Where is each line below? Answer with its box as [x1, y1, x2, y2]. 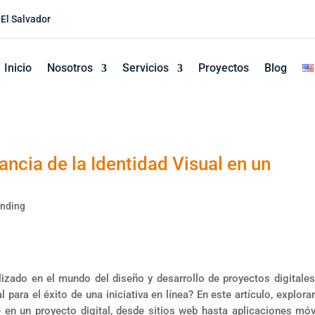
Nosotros [46, 61, 93, 75]
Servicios [122, 61, 169, 75]
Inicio [4, 61, 32, 75]
